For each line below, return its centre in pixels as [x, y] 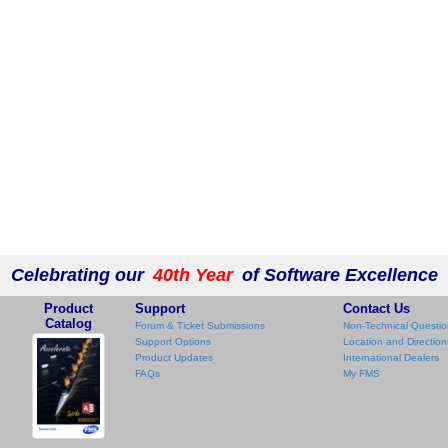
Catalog [68, 323]
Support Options [173, 341]
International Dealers [390, 357]
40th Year [192, 274]
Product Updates [174, 357]
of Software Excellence [337, 274]
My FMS [361, 373]
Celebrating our [79, 274]
